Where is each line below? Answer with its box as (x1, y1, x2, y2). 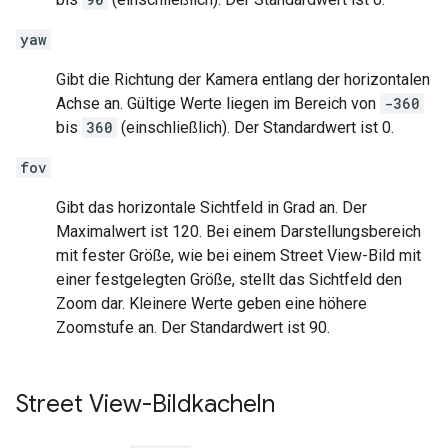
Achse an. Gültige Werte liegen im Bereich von (56, 94, 380, 114)
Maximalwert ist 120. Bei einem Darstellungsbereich (56, 222, 421, 242)
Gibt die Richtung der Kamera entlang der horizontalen (56, 70, 430, 90)
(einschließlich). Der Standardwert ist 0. (117, 118, 394, 138)
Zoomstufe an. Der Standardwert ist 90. (56, 318, 330, 338)
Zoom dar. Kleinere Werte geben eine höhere (56, 294, 367, 314)
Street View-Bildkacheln (16, 389, 275, 420)
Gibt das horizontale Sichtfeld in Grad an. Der (56, 198, 367, 218)
